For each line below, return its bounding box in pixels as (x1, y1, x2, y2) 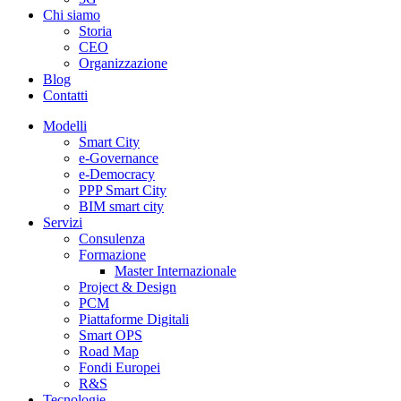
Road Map (79, 344, 139, 359)
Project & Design (79, 279, 176, 294)
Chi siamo (43, 7, 100, 22)
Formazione (79, 247, 146, 262)
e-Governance (79, 150, 158, 166)
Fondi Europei (79, 360, 160, 375)
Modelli (43, 118, 87, 133)
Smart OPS (79, 328, 142, 343)
